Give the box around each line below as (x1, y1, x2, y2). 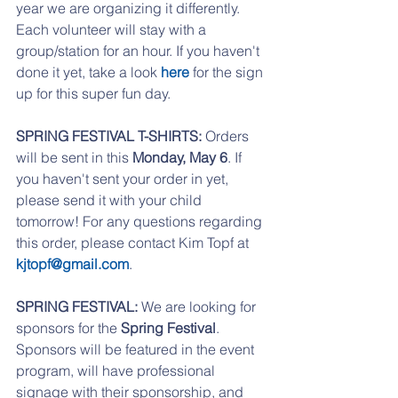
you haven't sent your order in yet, (16, 169, 232, 187)
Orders (205, 126, 252, 145)
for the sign (193, 62, 267, 81)
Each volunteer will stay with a (16, 20, 210, 38)
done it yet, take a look (16, 62, 161, 81)
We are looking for (138, 297, 259, 315)
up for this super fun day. (16, 84, 174, 102)
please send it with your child (16, 190, 205, 209)
